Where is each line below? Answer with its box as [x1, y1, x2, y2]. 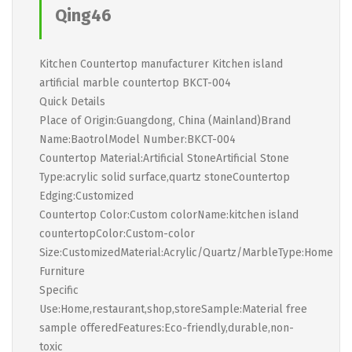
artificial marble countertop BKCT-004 [39, 76, 231, 90]
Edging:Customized [39, 189, 134, 203]
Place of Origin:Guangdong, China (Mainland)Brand [39, 114, 291, 127]
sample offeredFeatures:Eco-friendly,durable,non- [39, 321, 294, 335]
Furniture [39, 265, 85, 278]
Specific [39, 284, 79, 297]
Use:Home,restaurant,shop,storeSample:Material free [39, 302, 307, 316]
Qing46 [55, 5, 112, 26]
